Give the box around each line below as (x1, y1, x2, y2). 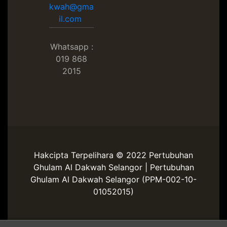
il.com (59, 14, 85, 24)
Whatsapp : (50, 42, 93, 52)
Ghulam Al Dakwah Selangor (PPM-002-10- (30, 174, 197, 184)
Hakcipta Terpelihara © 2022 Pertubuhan (34, 150, 193, 160)
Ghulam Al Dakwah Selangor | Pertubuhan (33, 162, 194, 172)
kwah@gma (49, 2, 94, 12)
